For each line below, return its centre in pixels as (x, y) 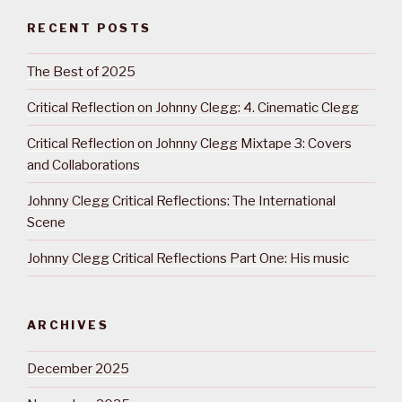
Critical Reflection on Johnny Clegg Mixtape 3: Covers (189, 143)
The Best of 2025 (81, 71)
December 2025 (78, 369)
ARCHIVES (68, 325)
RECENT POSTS (89, 27)
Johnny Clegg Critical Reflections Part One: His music (188, 258)
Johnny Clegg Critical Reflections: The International (181, 201)
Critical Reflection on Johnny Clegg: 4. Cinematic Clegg (193, 107)
